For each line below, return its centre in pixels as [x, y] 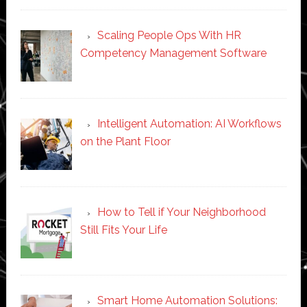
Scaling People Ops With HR [169, 36]
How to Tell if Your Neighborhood [181, 212]
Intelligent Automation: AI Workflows [189, 124]
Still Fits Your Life [123, 230]
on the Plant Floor [125, 142]
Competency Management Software [173, 53]
